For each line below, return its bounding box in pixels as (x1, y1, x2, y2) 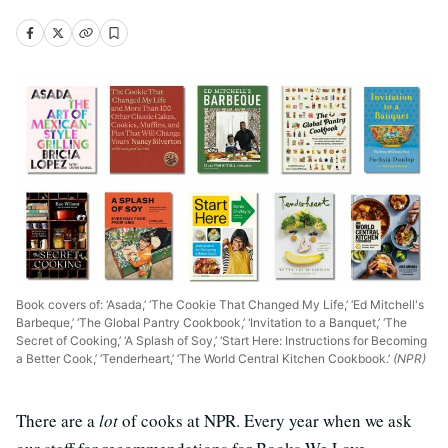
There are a (16, 408, 99, 432)
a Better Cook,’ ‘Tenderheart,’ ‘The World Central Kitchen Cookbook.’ (16, 350, 390, 366)
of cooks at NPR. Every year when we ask (122, 408, 412, 432)
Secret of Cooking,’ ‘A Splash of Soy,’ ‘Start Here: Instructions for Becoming (16, 332, 427, 348)
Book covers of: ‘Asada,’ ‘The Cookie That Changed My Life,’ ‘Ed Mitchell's (16, 296, 424, 312)
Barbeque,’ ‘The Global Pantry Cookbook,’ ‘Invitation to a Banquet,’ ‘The (16, 314, 407, 330)
